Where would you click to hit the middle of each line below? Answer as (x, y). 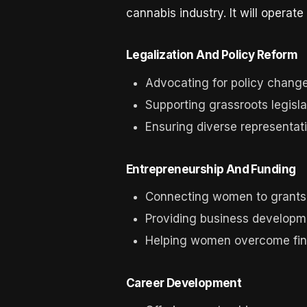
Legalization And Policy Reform (212, 55)
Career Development (184, 283)
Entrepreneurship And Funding (211, 169)
